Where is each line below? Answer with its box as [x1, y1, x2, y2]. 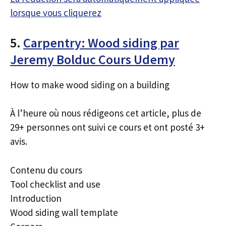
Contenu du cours [10, 163, 82, 176]
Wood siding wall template [10, 206, 118, 218]
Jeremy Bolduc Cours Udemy [10, 50, 175, 68]
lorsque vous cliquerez [10, 7, 101, 19]
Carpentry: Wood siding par [23, 34, 179, 51]
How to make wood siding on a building [10, 78, 169, 91]
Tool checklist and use [10, 178, 100, 190]
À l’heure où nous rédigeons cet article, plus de [10, 107, 201, 119]
